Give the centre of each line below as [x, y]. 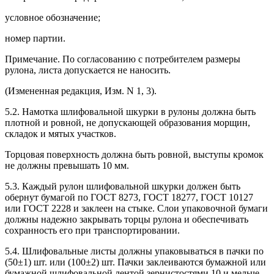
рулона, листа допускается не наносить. [88, 70]
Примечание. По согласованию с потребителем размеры [123, 59]
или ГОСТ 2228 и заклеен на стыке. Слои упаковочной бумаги [136, 208]
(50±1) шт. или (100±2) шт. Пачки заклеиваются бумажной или [135, 262]
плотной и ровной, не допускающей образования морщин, [128, 122]
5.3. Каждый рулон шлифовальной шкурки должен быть [123, 186]
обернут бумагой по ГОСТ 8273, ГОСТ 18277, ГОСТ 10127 [129, 197]
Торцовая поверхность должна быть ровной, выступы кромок [134, 154]
